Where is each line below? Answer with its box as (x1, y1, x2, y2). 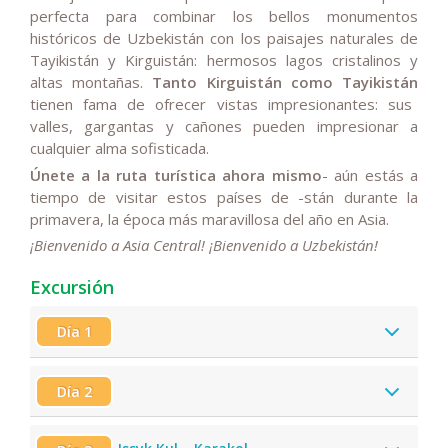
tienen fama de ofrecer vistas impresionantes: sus (30, 93, 412, 114)
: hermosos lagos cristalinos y (194, 49, 419, 70)
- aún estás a (321, 164, 419, 185)
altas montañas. (30, 71, 153, 92)
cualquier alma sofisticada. (30, 137, 209, 158)
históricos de (30, 27, 128, 48)
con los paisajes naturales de (204, 27, 419, 48)
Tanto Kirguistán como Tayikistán (152, 71, 419, 92)
